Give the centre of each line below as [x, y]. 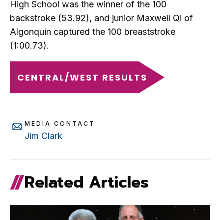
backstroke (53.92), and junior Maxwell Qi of [101, 18]
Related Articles [87, 183]
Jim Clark [43, 136]
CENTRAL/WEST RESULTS [82, 78]
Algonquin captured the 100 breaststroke [93, 32]
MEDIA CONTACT [60, 124]
